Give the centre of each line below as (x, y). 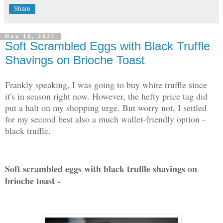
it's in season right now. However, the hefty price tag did (106, 96)
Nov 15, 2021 (30, 36)
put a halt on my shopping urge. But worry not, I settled (106, 107)
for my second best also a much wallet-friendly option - (105, 119)
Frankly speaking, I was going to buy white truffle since (106, 84)
